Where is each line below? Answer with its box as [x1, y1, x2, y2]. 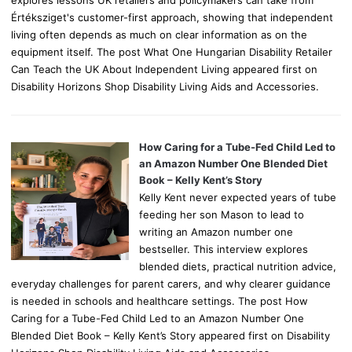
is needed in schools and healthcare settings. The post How [11, 295, 309, 308]
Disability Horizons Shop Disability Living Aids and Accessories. [11, 79, 320, 93]
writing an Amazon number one [139, 225, 294, 239]
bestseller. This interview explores [139, 243, 309, 256]
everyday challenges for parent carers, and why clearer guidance [11, 277, 332, 291]
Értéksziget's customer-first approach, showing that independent [11, 10, 334, 24]
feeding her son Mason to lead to [139, 208, 305, 222]
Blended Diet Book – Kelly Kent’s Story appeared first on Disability [11, 329, 331, 343]
